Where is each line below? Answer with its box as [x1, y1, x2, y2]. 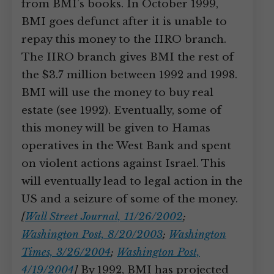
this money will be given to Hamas [21, 122, 210, 135]
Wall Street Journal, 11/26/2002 [25, 210, 183, 223]
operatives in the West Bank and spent [21, 139, 231, 152]
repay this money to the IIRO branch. [21, 33, 226, 46]
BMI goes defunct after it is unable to [21, 15, 227, 28]
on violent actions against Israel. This [21, 157, 226, 170]
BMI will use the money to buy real [21, 86, 213, 99]
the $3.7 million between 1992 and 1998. [21, 68, 237, 81]
